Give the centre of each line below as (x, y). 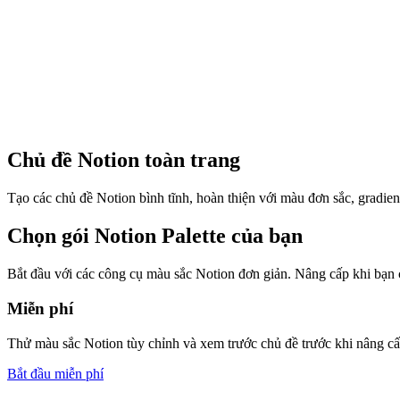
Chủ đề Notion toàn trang (124, 160)
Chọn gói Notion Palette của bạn (155, 236)
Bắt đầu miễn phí (55, 373)
